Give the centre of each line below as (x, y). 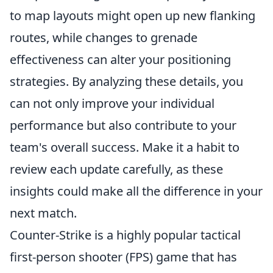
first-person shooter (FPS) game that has (123, 257)
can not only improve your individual (112, 103)
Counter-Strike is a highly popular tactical (125, 235)
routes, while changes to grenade (104, 37)
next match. (43, 213)
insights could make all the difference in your (136, 191)
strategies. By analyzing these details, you (126, 81)
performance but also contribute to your (123, 125)
